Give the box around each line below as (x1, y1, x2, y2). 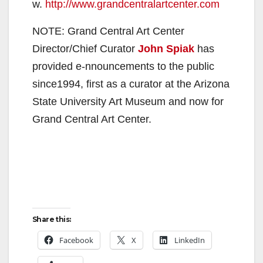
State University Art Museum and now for (32, 96, 224, 108)
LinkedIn (174, 235, 205, 246)
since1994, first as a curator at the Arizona (32, 78, 230, 90)
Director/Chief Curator (32, 43, 138, 55)
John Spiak (138, 43, 194, 55)
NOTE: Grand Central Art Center (32, 25, 184, 38)
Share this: (32, 215, 71, 224)
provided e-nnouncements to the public (32, 60, 214, 73)
